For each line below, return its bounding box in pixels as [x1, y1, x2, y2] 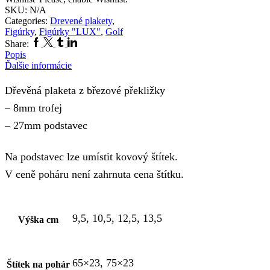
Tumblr [55, 36, 83, 47]
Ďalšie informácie [5, 60, 72, 71]
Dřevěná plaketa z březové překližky [5, 84, 165, 96]
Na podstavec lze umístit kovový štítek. [5, 150, 178, 163]
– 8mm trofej [5, 101, 62, 114]
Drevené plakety [50, 15, 112, 26]
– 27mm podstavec [5, 119, 87, 131]
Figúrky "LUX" [39, 26, 101, 37]
